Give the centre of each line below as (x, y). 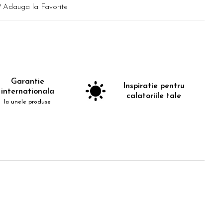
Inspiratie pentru (154, 86)
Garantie (27, 81)
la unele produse (27, 102)
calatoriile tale (154, 96)
